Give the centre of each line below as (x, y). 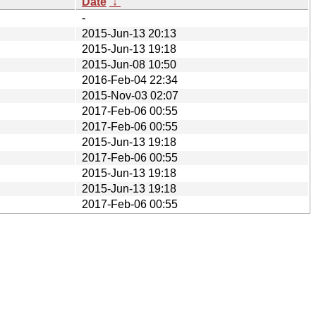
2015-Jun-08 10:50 (129, 64)
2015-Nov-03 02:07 (130, 95)
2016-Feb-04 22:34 (130, 80)
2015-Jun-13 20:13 (129, 33)
